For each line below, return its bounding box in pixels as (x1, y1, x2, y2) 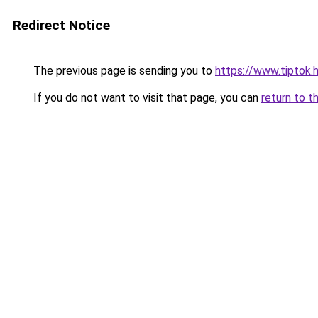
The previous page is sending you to (31, 64, 215, 77)
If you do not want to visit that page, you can (31, 91, 261, 104)
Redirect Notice (13, 17, 110, 33)
